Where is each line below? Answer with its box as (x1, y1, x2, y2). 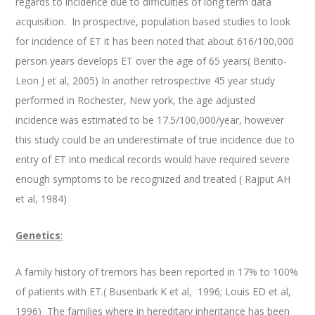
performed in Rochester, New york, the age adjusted (15, 94, 256, 107)
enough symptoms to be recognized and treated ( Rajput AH (15, 172, 291, 186)
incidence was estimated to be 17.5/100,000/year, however (15, 113, 285, 127)
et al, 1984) (15, 192, 67, 205)
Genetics (15, 229, 61, 242)
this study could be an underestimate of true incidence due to (15, 133, 295, 146)
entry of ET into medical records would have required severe (15, 153, 290, 166)
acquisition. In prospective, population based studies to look (15, 15, 291, 28)
